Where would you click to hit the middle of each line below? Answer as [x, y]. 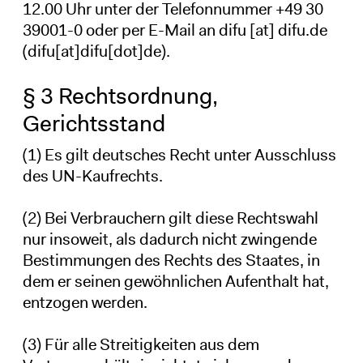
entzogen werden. [85, 302]
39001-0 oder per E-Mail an [120, 30]
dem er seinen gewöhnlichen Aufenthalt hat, [175, 281]
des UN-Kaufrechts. [92, 175]
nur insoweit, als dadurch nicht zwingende [169, 239]
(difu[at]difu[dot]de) [94, 51]
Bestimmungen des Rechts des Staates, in [171, 260]
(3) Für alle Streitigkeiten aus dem [141, 344]
